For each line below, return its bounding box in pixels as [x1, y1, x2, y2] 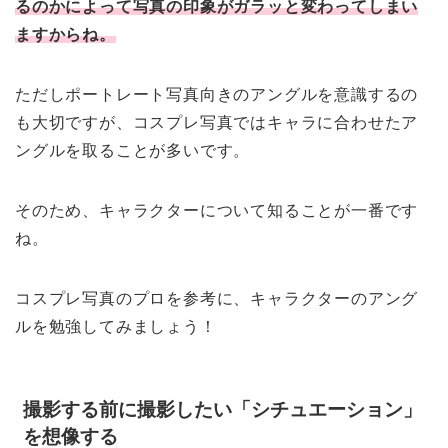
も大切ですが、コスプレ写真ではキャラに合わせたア [15, 114, 419, 132]
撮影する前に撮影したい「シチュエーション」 [23, 398, 422, 420]
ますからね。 [15, 26, 116, 44]
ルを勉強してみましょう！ [15, 318, 217, 336]
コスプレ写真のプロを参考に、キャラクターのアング [15, 290, 419, 308]
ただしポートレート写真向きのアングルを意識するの [15, 86, 419, 104]
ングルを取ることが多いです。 [15, 142, 251, 160]
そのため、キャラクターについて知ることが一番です [15, 202, 419, 220]
